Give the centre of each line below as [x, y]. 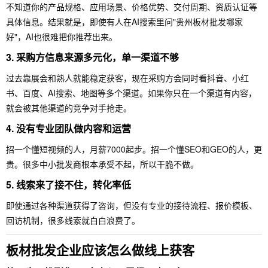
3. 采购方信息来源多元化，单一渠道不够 [92, 57]
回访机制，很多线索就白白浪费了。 [73, 220]
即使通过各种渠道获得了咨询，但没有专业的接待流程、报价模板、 [132, 205]
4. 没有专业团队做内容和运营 [68, 128]
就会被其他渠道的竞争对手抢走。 [69, 108]
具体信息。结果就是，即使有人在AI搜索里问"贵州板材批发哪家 [124, 22]
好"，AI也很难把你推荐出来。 [62, 36]
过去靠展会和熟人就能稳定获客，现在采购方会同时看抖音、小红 [127, 78]
